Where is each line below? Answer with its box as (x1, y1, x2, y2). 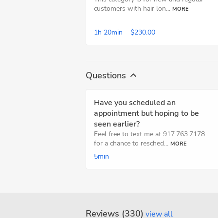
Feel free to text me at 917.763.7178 (94, 129, 205, 139)
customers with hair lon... (94, 4, 170, 13)
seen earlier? (94, 119, 140, 129)
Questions (86, 69, 126, 81)
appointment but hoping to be (94, 108, 199, 119)
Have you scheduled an (94, 97, 176, 108)
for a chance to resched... (94, 139, 168, 148)
